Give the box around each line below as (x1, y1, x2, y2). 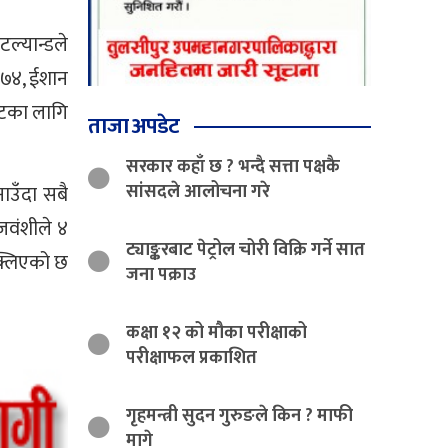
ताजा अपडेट (88, 107, 180, 145)
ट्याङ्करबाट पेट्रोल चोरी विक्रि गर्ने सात (126, 234, 366, 265)
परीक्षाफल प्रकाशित (126, 342, 258, 373)
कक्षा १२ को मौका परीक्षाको (126, 317, 308, 348)
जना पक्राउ (126, 259, 197, 290)
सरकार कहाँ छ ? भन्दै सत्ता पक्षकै (126, 151, 341, 182)
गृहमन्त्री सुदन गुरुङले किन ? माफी (126, 400, 354, 431)
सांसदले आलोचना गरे (126, 176, 271, 207)
